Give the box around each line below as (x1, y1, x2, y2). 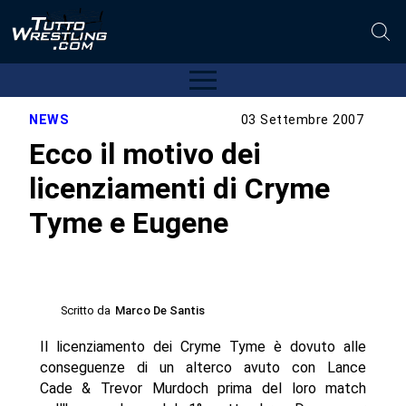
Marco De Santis (115, 304, 206, 318)
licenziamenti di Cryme (29, 170, 331, 206)
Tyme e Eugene (29, 205, 229, 240)
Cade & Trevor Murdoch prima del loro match (39, 380, 367, 398)
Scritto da (61, 304, 111, 318)
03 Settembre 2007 (240, 112, 364, 129)
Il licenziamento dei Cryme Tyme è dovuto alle (39, 338, 367, 356)
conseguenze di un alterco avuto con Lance (39, 359, 367, 377)
